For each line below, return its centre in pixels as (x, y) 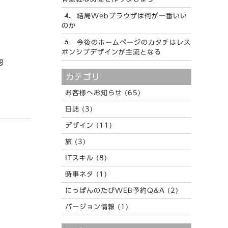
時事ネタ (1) (86, 174)
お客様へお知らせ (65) (103, 93)
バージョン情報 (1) (97, 207)
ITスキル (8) (86, 158)
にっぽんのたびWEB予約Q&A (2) (122, 190)
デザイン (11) (89, 125)
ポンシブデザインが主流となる (111, 52)
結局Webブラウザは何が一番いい (132, 16)
